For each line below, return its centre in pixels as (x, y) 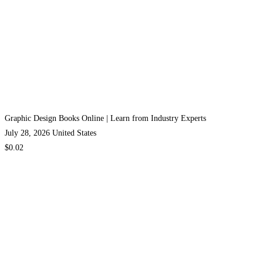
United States (74, 133)
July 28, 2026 (27, 133)
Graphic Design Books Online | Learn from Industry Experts (105, 118)
